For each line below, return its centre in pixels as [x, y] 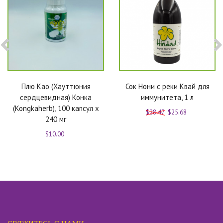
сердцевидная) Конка [56, 97]
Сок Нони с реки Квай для [167, 86]
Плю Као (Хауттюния [56, 86]
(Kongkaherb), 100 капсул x [56, 108]
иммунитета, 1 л [167, 97]
